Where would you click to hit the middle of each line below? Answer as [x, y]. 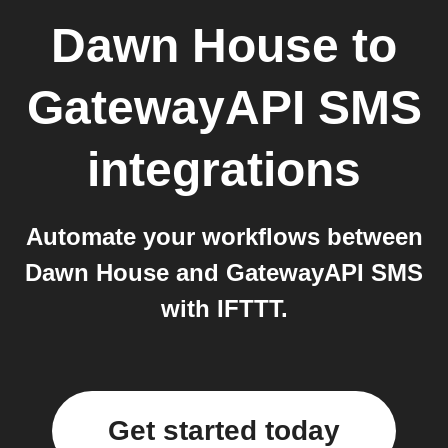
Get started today [224, 430]
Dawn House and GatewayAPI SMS [224, 272]
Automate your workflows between [224, 236]
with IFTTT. [224, 308]
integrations [224, 169]
